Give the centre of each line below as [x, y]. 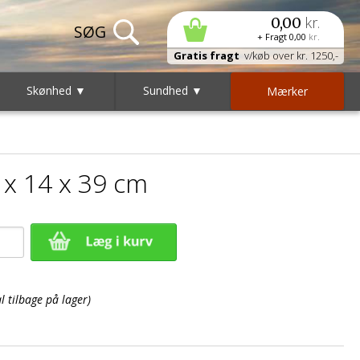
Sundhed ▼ [172, 90]
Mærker [287, 91]
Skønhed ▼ [57, 90]
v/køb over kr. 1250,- [288, 55]
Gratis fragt [206, 55]
